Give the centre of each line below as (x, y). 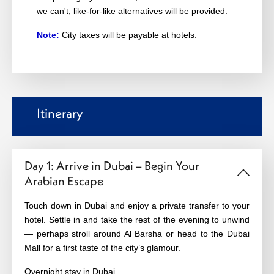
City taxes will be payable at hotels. (129, 35)
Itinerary (60, 113)
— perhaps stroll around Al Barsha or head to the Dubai (137, 233)
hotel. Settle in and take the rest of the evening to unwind (137, 219)
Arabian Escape (64, 180)
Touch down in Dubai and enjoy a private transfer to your (137, 205)
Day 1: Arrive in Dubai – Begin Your (112, 165)
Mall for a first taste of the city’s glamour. (102, 247)
